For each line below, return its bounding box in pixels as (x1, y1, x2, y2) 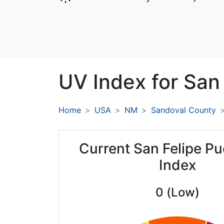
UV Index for (58, 69, 183, 94)
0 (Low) (155, 185, 199, 200)
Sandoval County (151, 105, 216, 115)
